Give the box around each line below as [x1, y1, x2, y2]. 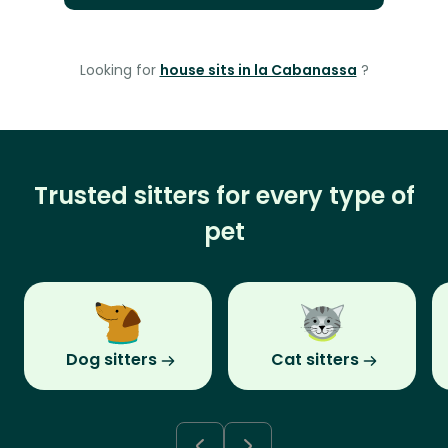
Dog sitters [65, 348, 157, 372]
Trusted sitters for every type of [33, 179, 415, 213]
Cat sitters [271, 348, 359, 372]
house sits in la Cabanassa [159, 60, 357, 81]
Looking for [79, 60, 160, 81]
